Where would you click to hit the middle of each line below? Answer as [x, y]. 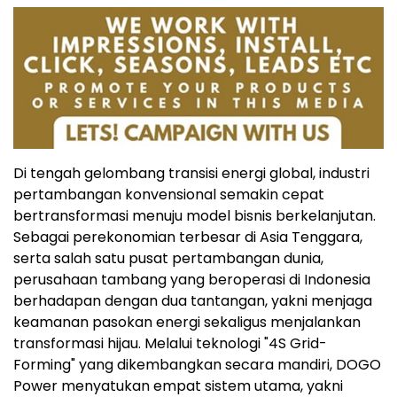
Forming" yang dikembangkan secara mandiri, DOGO [197, 364]
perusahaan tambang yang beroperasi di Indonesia [192, 279]
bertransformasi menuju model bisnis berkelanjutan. [195, 215]
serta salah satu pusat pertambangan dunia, [168, 258]
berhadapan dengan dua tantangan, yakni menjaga [193, 300]
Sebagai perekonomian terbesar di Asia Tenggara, [188, 237]
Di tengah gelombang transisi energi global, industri [191, 173]
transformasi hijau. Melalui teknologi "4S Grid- [170, 343]
